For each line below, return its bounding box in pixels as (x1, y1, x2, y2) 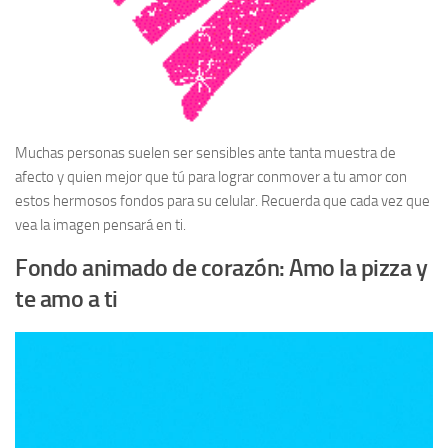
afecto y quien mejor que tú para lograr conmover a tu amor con (15, 168, 407, 187)
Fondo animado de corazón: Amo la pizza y (15, 253, 427, 283)
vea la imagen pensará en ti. (15, 216, 186, 235)
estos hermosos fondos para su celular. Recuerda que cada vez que (15, 192, 430, 211)
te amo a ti (15, 284, 118, 314)
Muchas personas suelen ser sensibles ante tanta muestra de (15, 144, 396, 163)
